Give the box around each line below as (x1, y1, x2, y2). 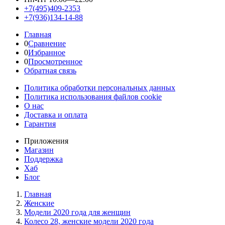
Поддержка (24, 155, 63, 163)
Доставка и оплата (24, 110, 87, 119)
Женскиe (24, 199, 54, 207)
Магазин (24, 146, 54, 154)
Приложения (24, 137, 68, 145)
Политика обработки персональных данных (24, 83, 175, 92)
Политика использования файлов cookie (24, 92, 162, 101)
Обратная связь (24, 66, 76, 75)
